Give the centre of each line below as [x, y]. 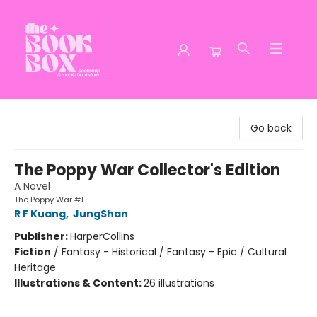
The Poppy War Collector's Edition [147, 170]
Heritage [35, 267]
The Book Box [43, 113]
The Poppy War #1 [49, 200]
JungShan [100, 214]
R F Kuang [40, 214]
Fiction [33, 252]
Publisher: [42, 236]
